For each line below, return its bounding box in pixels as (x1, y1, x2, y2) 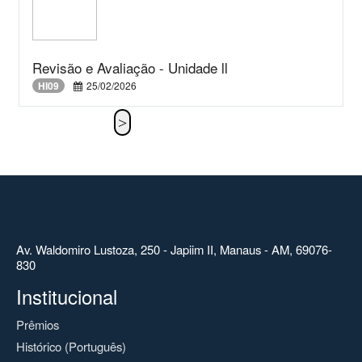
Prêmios (16, 315, 59, 333)
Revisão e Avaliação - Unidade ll (32, 57, 228, 78)
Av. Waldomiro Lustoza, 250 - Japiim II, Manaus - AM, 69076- (16, 240, 332, 258)
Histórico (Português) (16, 337, 126, 355)
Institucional (16, 282, 117, 310)
